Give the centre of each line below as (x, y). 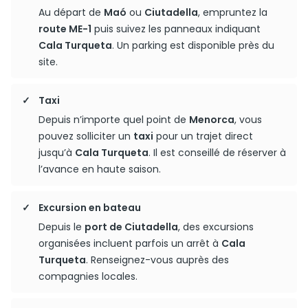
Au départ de (71, 12)
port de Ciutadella (131, 227)
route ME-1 (65, 29)
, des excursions (216, 227)
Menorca (212, 120)
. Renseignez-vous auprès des (157, 260)
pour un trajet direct (203, 136)
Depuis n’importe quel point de (114, 120)
